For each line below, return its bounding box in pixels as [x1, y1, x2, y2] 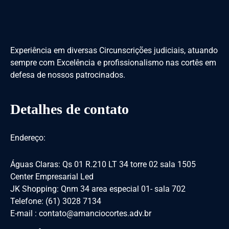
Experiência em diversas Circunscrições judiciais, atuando [10, 45, 218, 55]
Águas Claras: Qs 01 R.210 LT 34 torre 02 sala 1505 [10, 159, 196, 169]
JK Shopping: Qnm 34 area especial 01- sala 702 [10, 184, 186, 194]
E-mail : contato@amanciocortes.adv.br [10, 208, 151, 218]
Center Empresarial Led [10, 171, 94, 181]
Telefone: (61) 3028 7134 [10, 196, 101, 206]
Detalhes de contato [10, 101, 129, 117]
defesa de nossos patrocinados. [10, 70, 125, 80]
